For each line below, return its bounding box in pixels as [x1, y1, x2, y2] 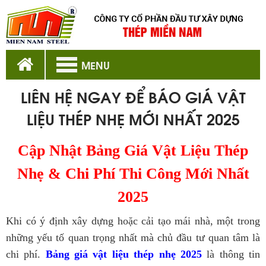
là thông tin [207, 248, 261, 261]
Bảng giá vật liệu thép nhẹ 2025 [45, 248, 202, 261]
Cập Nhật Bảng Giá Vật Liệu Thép [18, 142, 248, 160]
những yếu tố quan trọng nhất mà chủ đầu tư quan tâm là [6, 232, 260, 244]
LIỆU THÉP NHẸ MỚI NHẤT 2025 [26, 108, 240, 129]
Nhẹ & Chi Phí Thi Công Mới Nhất [17, 165, 249, 183]
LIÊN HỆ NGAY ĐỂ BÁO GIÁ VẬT [20, 86, 246, 107]
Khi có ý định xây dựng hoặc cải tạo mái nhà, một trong [6, 215, 260, 227]
